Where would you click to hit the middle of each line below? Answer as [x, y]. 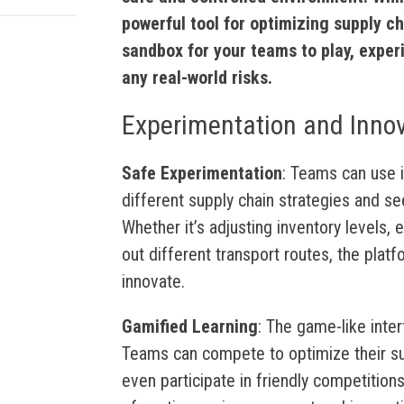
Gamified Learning [189, 326]
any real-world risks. [197, 78]
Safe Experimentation [202, 173]
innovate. [153, 281]
